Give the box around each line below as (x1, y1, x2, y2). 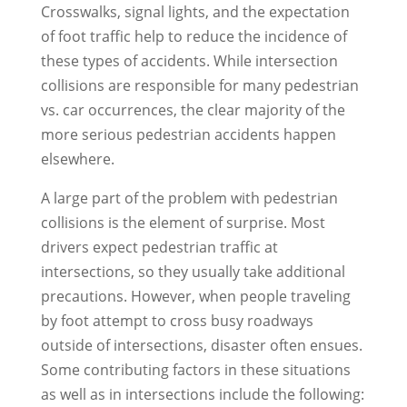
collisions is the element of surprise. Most (40, 213, 325, 233)
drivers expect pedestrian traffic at (40, 237, 278, 257)
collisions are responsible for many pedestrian (40, 75, 359, 95)
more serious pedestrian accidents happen (40, 124, 336, 144)
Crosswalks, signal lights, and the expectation (40, 2, 350, 22)
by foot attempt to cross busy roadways (40, 311, 313, 331)
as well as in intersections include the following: (40, 384, 364, 404)
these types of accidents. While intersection (40, 51, 338, 71)
